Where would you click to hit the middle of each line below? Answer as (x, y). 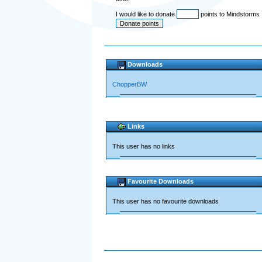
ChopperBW (129, 84)
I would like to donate (146, 14)
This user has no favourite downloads (165, 201)
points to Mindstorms (229, 14)
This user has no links (143, 146)
